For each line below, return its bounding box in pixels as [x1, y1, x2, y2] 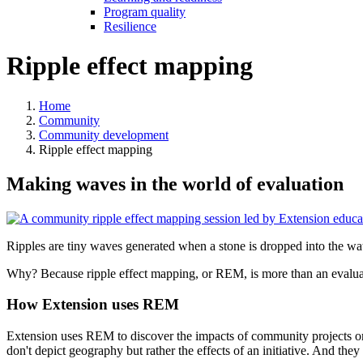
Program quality [104, 4, 186, 19]
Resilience [104, 19, 156, 33]
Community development [39, 127, 169, 142]
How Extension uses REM [6, 296, 179, 314]
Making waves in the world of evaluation [6, 173, 344, 194]
